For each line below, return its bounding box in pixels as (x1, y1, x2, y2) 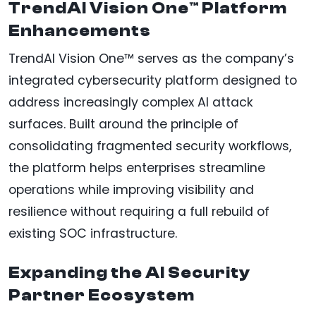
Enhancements (8, 21, 151, 41)
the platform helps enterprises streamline (8, 159, 265, 177)
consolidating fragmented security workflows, (8, 138, 291, 155)
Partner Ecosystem (8, 286, 195, 305)
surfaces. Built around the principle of (8, 116, 238, 133)
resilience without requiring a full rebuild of (8, 203, 269, 221)
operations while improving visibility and (8, 181, 254, 199)
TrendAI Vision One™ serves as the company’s (8, 50, 294, 68)
